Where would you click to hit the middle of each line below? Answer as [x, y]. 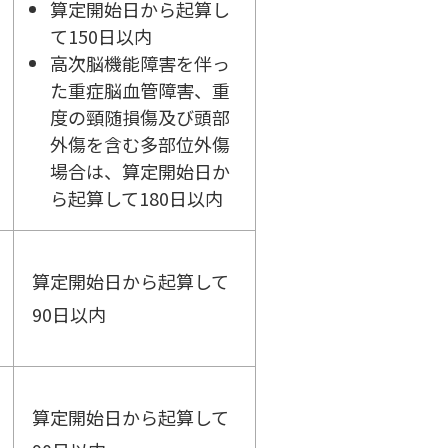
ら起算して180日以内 [136, 198]
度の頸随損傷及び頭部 [140, 117]
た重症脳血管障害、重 [140, 90]
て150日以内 [101, 36]
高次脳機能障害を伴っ [140, 63]
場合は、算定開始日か [140, 171]
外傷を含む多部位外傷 [140, 144]
